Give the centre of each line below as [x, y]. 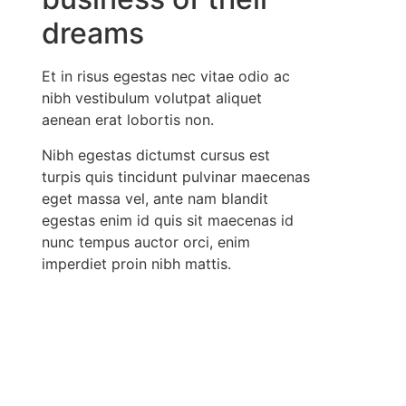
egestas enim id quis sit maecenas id [167, 220]
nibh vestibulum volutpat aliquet [151, 98]
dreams [92, 34]
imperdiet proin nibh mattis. [136, 263]
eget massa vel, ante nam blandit [155, 198]
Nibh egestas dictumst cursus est [155, 155]
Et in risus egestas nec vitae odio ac [165, 77]
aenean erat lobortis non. [127, 120]
